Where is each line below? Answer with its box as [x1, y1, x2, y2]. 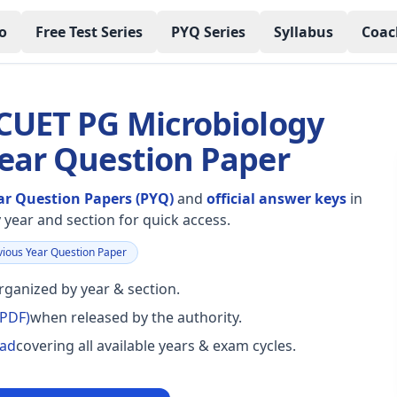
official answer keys [206, 189, 346, 208]
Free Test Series [35, 21, 143, 42]
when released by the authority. [29, 307, 242, 327]
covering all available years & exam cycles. [15, 336, 296, 355]
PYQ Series [170, 21, 245, 42]
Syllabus [273, 21, 333, 42]
